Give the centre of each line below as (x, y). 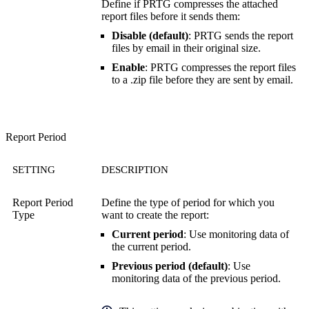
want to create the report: (155, 215)
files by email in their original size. (186, 48)
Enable (128, 68)
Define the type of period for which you (188, 203)
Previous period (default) (170, 266)
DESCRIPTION (135, 170)
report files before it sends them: (171, 17)
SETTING (34, 170)
